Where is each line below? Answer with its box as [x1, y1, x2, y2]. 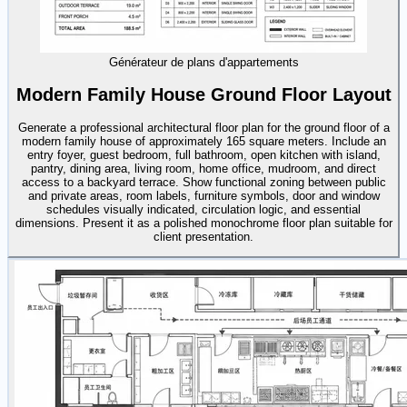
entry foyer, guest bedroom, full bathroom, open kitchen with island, [26, 147, 381, 162]
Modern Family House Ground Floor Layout [15, 84, 392, 104]
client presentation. [154, 229, 253, 243]
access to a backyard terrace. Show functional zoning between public [21, 174, 386, 189]
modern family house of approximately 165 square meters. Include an [21, 134, 386, 148]
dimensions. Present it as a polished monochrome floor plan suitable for [15, 215, 392, 230]
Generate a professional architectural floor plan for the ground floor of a [17, 120, 390, 134]
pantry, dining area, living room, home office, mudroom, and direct [31, 161, 376, 175]
